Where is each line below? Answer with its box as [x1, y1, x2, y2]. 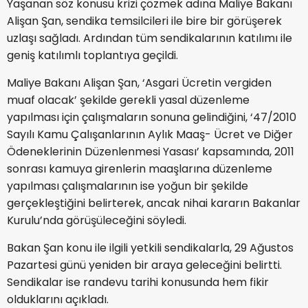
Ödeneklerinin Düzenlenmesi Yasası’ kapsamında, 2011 [7, 143, 294, 159]
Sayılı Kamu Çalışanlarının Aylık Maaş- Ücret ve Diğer [7, 126, 293, 142]
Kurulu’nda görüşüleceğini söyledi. [7, 212, 186, 228]
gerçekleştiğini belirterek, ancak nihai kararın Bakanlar [7, 195, 300, 211]
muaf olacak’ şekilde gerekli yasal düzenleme [7, 91, 250, 108]
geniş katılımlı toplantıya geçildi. [7, 47, 178, 63]
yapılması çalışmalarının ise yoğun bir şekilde [7, 177, 248, 194]
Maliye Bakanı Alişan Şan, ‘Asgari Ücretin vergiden [7, 74, 272, 91]
